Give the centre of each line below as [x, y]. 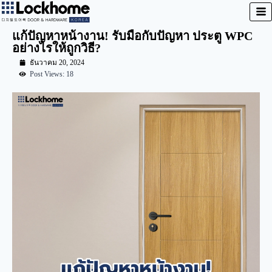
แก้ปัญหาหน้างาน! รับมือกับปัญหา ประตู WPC [132, 36]
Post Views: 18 [52, 74]
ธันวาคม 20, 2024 [57, 62]
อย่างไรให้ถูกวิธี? [56, 48]
